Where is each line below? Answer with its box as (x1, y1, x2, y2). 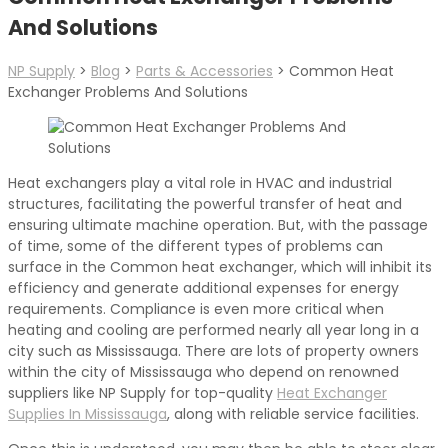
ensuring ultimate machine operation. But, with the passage (8, 214, 428, 235)
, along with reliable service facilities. (167, 403, 419, 424)
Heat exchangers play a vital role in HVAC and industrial (8, 172, 392, 193)
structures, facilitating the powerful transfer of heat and (8, 193, 402, 214)
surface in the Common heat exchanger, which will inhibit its (8, 256, 432, 277)
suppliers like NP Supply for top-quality (8, 382, 277, 403)
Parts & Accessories (136, 60, 273, 81)
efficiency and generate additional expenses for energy (8, 277, 399, 298)
